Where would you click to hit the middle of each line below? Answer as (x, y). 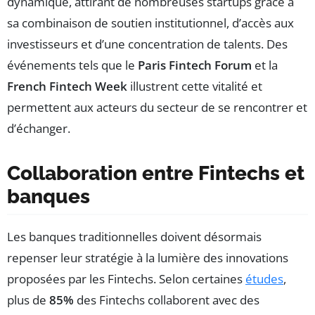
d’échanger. (39, 129)
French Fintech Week (67, 86)
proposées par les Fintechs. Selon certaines (126, 279)
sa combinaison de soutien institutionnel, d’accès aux (150, 23)
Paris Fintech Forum (195, 65)
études (264, 279)
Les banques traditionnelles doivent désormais (134, 237)
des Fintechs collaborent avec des (167, 300)
